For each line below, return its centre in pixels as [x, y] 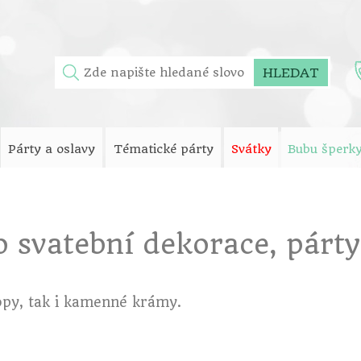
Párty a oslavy [52, 149]
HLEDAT [291, 73]
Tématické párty [163, 149]
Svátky [251, 149]
